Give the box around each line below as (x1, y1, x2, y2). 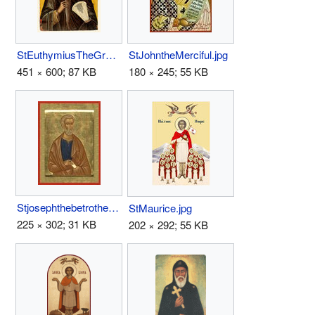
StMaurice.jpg (129, 200, 192, 215)
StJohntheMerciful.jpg (129, 46, 228, 62)
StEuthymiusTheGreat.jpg (105, 46, 116, 62)
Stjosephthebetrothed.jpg (108, 199, 119, 214)
